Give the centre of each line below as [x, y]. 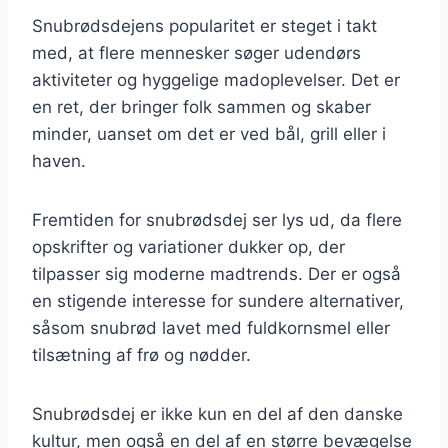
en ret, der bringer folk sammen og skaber [201, 106]
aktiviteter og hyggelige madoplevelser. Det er [216, 79]
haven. [59, 160]
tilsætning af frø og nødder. [141, 354]
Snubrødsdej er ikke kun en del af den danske [217, 413]
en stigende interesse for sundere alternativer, [218, 300]
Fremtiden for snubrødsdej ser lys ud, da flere [217, 219]
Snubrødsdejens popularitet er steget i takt [204, 25]
